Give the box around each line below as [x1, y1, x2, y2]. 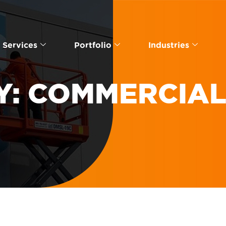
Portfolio [74, 40, 111, 49]
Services [2, 40, 37, 49]
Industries [148, 40, 189, 49]
